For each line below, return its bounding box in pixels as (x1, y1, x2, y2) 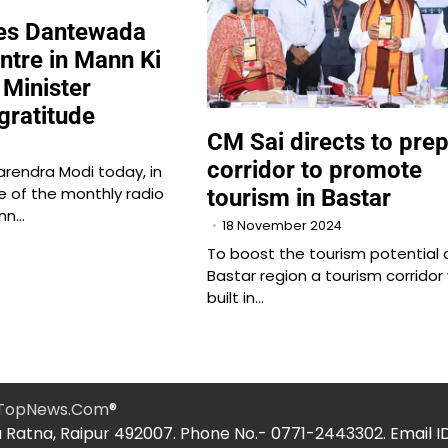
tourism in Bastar (206, 184, 391, 213)
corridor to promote (206, 156, 422, 185)
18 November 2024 (221, 217, 342, 235)
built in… (206, 287, 264, 309)
